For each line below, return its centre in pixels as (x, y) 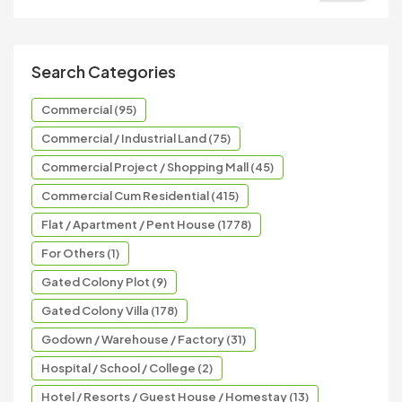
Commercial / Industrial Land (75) (136, 138)
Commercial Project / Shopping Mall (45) (157, 166)
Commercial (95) (89, 109)
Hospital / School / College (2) (127, 367)
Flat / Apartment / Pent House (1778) (146, 224)
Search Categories (104, 71)
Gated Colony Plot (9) (104, 281)
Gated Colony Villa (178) (109, 310)
